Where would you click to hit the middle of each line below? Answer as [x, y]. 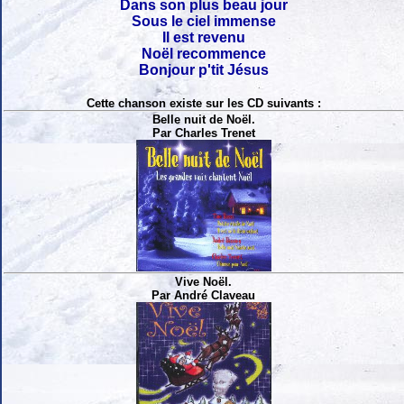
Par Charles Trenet [204, 133]
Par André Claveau [204, 296]
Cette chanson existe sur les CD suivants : [204, 103]
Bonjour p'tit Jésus [204, 69]
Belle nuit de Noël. [204, 119]
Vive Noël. [204, 282]
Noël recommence [204, 53]
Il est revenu [204, 37]
